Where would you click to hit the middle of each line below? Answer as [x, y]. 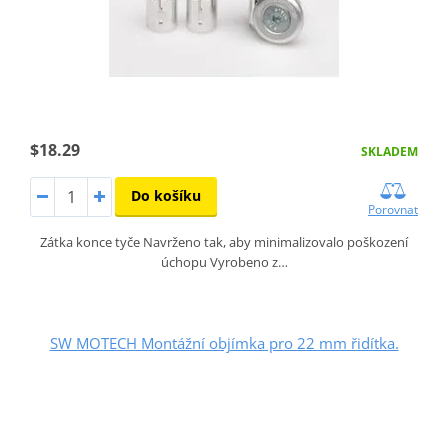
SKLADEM [390, 151]
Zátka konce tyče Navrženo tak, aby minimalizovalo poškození [224, 241]
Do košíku [165, 195]
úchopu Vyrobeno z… [224, 261]
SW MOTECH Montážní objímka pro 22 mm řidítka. [224, 342]
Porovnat [393, 209]
